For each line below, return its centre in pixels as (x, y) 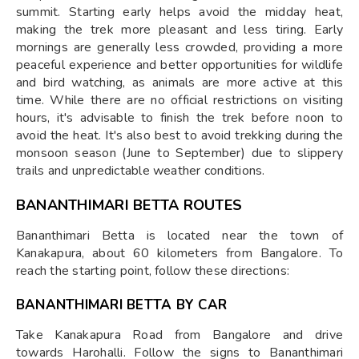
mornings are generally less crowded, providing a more (179, 47)
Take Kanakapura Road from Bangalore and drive (179, 335)
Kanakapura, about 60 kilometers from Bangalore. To (179, 253)
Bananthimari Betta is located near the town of (179, 235)
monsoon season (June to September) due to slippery (179, 153)
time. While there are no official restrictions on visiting (179, 100)
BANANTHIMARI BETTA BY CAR (121, 305)
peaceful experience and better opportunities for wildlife (179, 65)
